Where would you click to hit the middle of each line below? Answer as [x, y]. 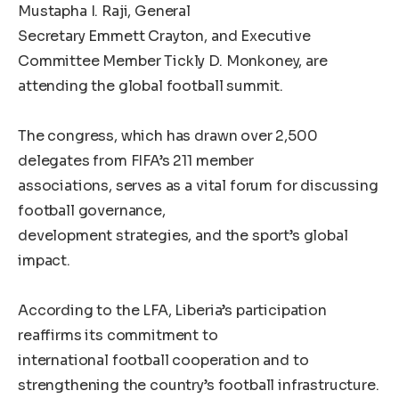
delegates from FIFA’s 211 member [136, 160]
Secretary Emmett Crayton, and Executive [164, 36]
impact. [44, 260]
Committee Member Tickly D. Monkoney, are [173, 61]
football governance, [92, 210]
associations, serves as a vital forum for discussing [198, 185]
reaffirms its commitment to [118, 335]
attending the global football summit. [151, 85]
